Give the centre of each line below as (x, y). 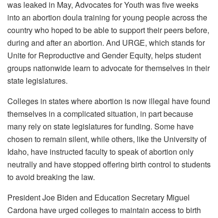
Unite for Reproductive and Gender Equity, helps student (104, 55)
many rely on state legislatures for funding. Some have (100, 126)
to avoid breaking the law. (51, 177)
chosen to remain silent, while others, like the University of (107, 139)
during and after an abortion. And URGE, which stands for (106, 42)
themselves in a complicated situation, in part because (100, 113)
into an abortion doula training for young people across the (107, 17)
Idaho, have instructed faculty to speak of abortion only (100, 151)
